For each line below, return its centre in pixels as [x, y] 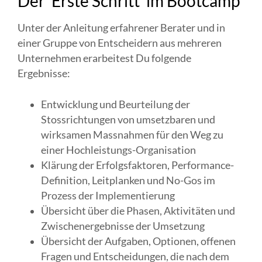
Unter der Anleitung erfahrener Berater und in [121, 28]
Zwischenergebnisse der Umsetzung [123, 226]
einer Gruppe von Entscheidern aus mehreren [120, 43]
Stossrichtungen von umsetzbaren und [128, 119]
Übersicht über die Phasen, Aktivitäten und [138, 211]
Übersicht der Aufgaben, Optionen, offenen [138, 241]
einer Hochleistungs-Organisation [118, 150]
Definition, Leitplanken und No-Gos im [128, 180]
